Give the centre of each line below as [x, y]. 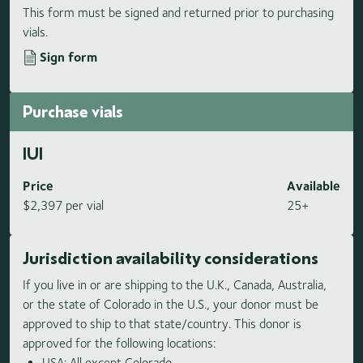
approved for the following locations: [119, 344]
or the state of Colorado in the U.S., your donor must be [171, 305]
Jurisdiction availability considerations [171, 258]
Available [314, 186]
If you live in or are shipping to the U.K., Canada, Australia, [175, 285]
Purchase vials [73, 112]
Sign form [68, 58]
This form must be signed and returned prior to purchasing [178, 13]
